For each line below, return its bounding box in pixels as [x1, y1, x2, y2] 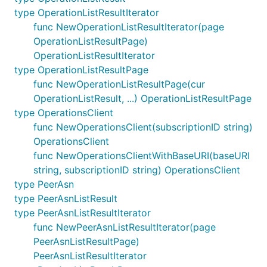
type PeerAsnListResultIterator [14, 207, 151, 219]
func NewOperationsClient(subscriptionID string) [33, 121, 253, 133]
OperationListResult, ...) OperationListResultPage [33, 92, 252, 104]
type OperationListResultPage [14, 64, 148, 76]
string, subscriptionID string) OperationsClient [33, 164, 240, 176]
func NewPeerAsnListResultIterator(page [33, 221, 216, 233]
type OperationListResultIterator [14, 7, 159, 18]
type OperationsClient [14, 107, 113, 119]
